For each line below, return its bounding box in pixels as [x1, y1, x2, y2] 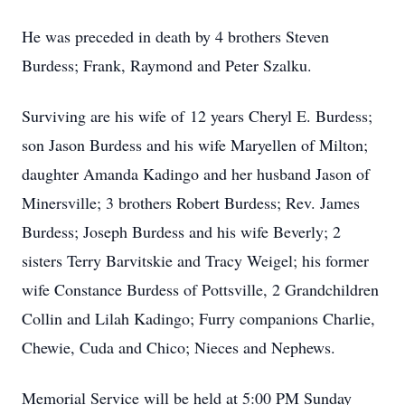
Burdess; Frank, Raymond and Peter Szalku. [22, 54, 312, 76]
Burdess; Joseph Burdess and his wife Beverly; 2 [22, 221, 341, 242]
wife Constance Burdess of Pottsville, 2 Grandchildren [22, 278, 379, 300]
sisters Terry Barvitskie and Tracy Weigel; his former [22, 250, 369, 271]
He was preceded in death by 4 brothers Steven [22, 25, 329, 47]
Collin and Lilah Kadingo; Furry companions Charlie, [22, 307, 375, 329]
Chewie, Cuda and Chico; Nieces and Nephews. [22, 336, 335, 358]
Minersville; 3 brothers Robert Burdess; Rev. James [22, 192, 360, 213]
